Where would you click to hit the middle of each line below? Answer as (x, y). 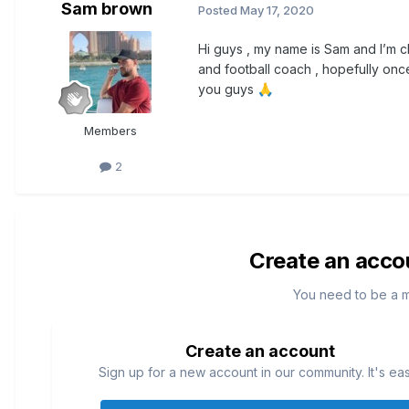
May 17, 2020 (277, 10)
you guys (228, 89)
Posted (219, 10)
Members (110, 131)
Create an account (260, 351)
